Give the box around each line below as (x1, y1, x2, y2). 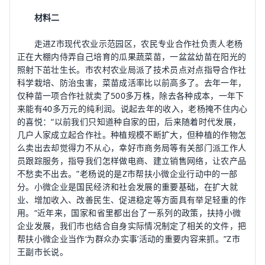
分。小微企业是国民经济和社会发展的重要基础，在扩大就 (17, 181, 238, 192)
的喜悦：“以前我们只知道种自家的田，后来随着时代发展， (17, 116, 241, 127)
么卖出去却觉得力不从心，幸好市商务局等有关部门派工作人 (17, 142, 247, 153)
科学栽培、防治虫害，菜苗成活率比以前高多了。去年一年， (17, 77, 247, 88)
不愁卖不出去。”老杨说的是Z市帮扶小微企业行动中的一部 (17, 168, 238, 179)
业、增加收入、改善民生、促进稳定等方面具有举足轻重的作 (17, 194, 247, 205)
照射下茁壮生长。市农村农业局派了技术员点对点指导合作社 (17, 64, 247, 75)
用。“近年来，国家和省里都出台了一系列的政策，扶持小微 (17, 207, 241, 218)
